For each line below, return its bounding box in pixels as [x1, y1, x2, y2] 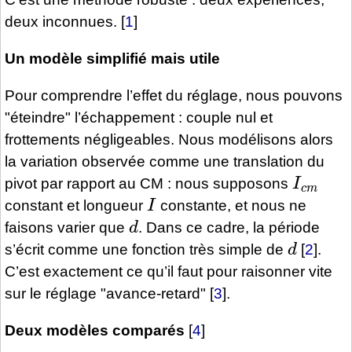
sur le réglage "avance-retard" [5, 285, 206, 302]
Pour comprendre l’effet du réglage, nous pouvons [5, 87, 343, 104]
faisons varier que [5, 219, 129, 236]
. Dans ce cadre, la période [137, 219, 320, 236]
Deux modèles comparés [5, 322, 185, 339]
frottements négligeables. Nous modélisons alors [5, 131, 333, 148]
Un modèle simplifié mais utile [5, 50, 220, 68]
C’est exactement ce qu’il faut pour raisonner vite [5, 263, 332, 280]
